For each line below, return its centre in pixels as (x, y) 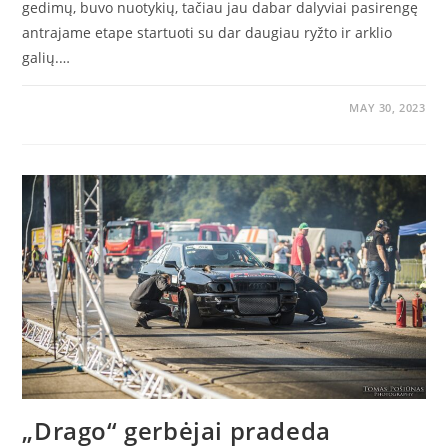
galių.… (46, 57)
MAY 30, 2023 (387, 107)
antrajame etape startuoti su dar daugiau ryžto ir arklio (207, 32)
